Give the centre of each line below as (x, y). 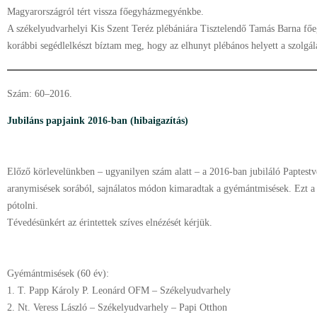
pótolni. (24, 206)
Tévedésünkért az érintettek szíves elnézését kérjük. (110, 223)
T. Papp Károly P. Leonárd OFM (83, 290)
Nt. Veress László (52, 307)
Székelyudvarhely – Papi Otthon (162, 307)
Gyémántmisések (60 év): (58, 273)
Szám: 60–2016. (40, 94)
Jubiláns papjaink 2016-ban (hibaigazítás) (98, 121)
